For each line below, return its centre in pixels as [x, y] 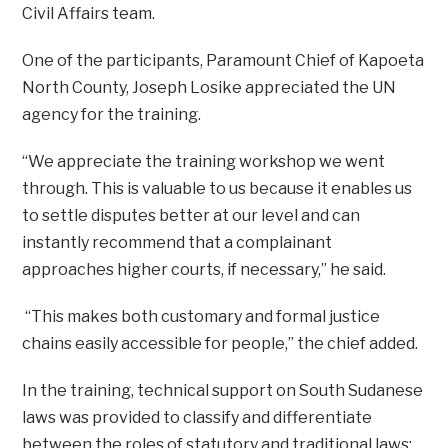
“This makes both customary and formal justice [201, 316]
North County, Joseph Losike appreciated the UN [209, 87]
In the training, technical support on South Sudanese [223, 390]
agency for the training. [112, 114]
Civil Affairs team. [89, 13]
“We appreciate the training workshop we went [204, 161]
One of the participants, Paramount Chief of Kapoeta [223, 60]
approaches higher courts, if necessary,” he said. [204, 269]
